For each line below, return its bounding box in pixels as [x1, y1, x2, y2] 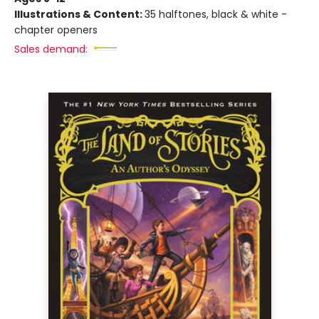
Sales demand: [14, 42, 88, 56]
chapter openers [14, 23, 98, 37]
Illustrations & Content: [14, 7, 145, 21]
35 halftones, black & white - [145, 7, 287, 21]
